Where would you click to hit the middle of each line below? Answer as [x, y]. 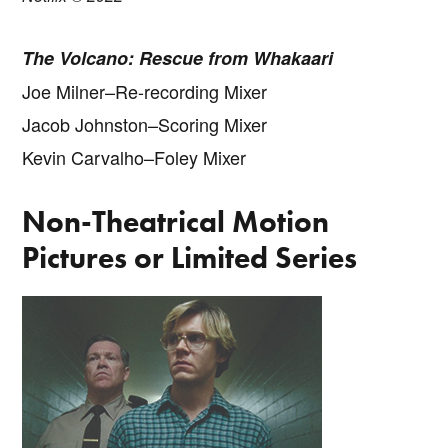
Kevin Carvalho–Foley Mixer [134, 156]
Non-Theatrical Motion [176, 221]
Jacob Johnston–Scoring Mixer [145, 123]
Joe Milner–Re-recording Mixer [145, 90]
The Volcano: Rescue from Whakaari [178, 57]
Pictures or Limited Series [190, 257]
